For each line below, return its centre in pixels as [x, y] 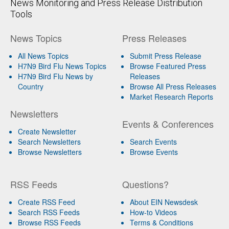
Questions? [145, 184]
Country [31, 87]
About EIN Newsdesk [164, 202]
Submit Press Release [165, 56]
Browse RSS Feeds [49, 223]
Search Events [153, 142]
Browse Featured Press [168, 66]
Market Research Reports [171, 97]
